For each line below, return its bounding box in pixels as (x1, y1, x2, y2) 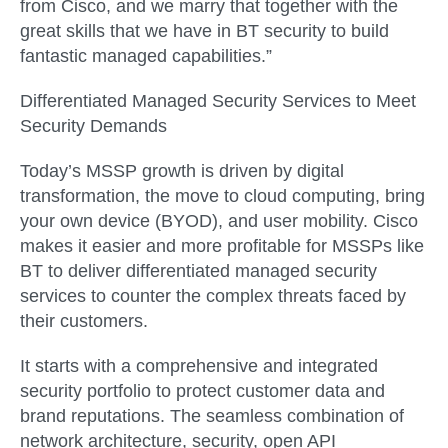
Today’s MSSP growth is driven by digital (20, 161, 344, 181)
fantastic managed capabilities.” (20, 45, 272, 66)
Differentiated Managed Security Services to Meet (20, 90, 416, 111)
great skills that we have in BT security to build (20, 20, 389, 41)
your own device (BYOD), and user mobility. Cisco (20, 211, 418, 231)
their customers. (20, 311, 148, 331)
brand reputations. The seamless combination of (20, 406, 404, 427)
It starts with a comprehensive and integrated (20, 356, 378, 377)
